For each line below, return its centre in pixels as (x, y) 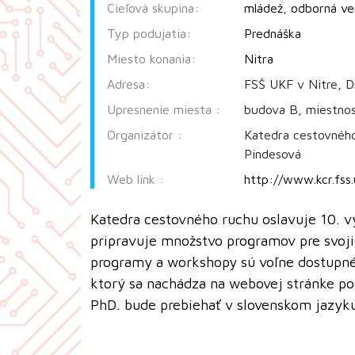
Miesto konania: (151, 58)
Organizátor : (145, 134)
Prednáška (272, 33)
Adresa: (128, 84)
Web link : (136, 179)
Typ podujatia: (149, 33)
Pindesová (272, 153)
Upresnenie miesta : (164, 109)
